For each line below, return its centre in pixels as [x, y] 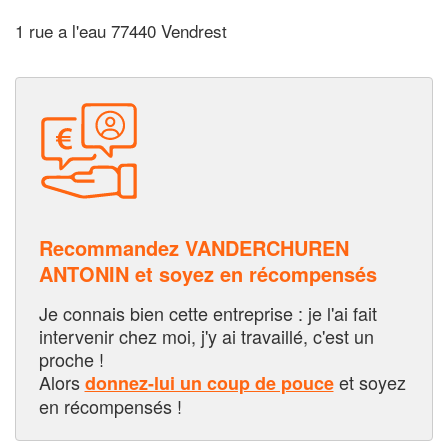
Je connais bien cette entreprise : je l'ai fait [207, 312]
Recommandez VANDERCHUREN [193, 247]
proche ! [71, 358]
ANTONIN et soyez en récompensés [207, 273]
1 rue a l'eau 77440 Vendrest [121, 31]
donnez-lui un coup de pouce [209, 382]
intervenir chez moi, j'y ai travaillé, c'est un [206, 335]
